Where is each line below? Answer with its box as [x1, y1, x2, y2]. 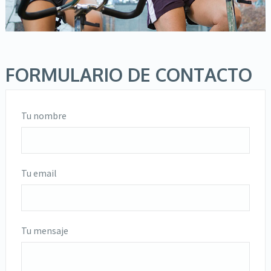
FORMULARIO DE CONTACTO [5, 62, 252, 86]
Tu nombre [21, 109, 67, 122]
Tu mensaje [21, 224, 68, 237]
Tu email [21, 166, 57, 179]
